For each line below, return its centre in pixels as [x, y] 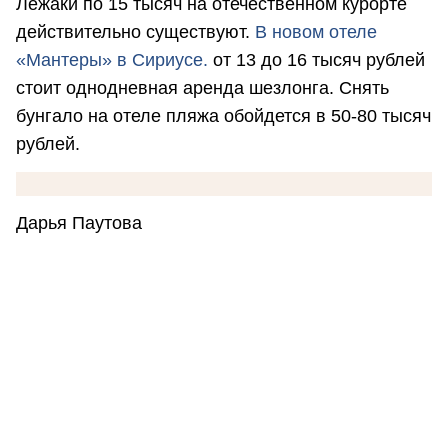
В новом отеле [316, 32]
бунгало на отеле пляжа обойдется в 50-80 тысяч [223, 116]
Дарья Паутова [79, 222]
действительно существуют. [135, 32]
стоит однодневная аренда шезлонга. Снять [202, 88]
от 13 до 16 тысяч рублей [316, 60]
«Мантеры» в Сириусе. [112, 60]
